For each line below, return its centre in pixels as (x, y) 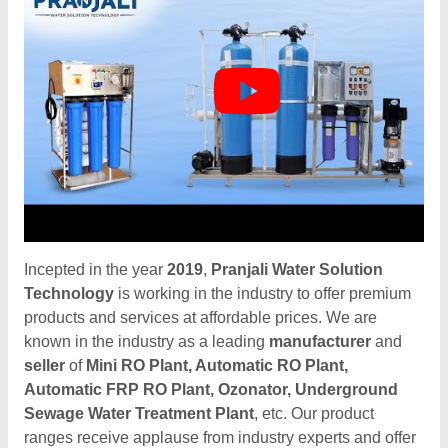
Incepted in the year (95, 269)
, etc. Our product (314, 413)
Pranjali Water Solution (297, 269)
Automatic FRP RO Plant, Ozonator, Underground (211, 389)
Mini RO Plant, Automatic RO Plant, (217, 365)
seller (44, 365)
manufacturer (320, 341)
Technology (69, 293)
